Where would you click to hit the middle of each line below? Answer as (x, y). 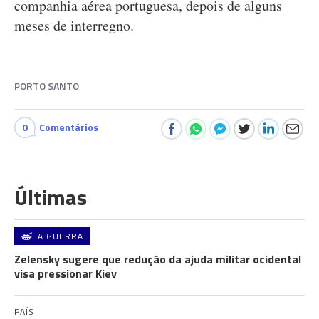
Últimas (51, 197)
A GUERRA (61, 236)
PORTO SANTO (47, 86)
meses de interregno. (81, 25)
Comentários (69, 127)
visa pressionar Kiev (66, 273)
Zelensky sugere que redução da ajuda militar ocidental (158, 259)
